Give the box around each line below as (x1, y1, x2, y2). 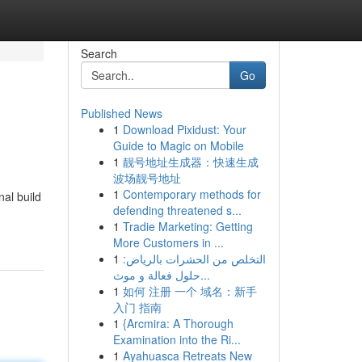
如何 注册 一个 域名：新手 (122, 283, 257, 299)
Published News (80, 105, 162, 121)
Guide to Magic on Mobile (112, 137, 244, 154)
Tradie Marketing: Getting (122, 218, 253, 234)
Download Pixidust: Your (122, 121, 246, 137)
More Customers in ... (112, 234, 224, 250)
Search (80, 45, 117, 61)
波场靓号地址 (112, 170, 181, 186)
